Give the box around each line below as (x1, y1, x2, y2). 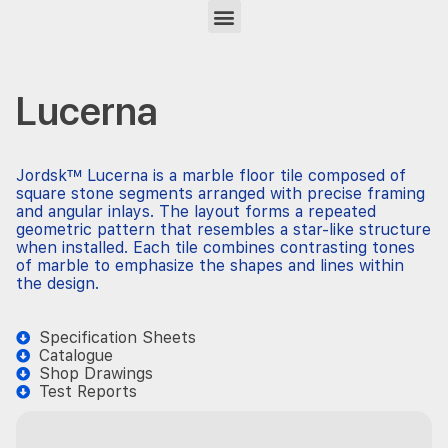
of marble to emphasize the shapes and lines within (16, 256, 404, 275)
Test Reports (38, 382, 137, 401)
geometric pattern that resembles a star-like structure (16, 220, 431, 239)
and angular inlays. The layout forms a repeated (16, 202, 376, 221)
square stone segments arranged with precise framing (16, 184, 425, 203)
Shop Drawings (38, 364, 153, 383)
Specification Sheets (38, 328, 196, 347)
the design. (16, 274, 99, 293)
